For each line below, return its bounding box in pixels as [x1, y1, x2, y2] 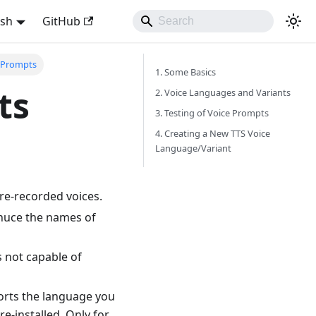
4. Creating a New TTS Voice [155, 127, 270, 140]
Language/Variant [155, 142, 231, 154]
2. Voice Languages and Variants [155, 86, 291, 99]
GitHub [42, 13, 80, 29]
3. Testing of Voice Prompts [155, 107, 269, 119]
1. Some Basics [155, 66, 216, 78]
